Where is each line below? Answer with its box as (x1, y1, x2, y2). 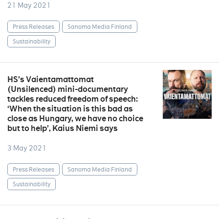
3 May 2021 (7, 144, 46, 153)
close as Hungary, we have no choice (7, 113, 143, 124)
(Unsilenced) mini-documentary (7, 84, 128, 94)
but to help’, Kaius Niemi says (7, 123, 118, 133)
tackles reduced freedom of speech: (7, 94, 138, 104)
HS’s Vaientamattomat (7, 74, 94, 85)
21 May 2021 (7, 1, 51, 10)
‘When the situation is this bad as (7, 104, 133, 114)
